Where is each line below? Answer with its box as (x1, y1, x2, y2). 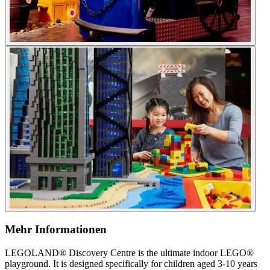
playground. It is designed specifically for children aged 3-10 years (5, 258, 257, 269)
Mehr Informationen (5, 223, 107, 236)
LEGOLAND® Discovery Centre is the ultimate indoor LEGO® (5, 247, 254, 258)
